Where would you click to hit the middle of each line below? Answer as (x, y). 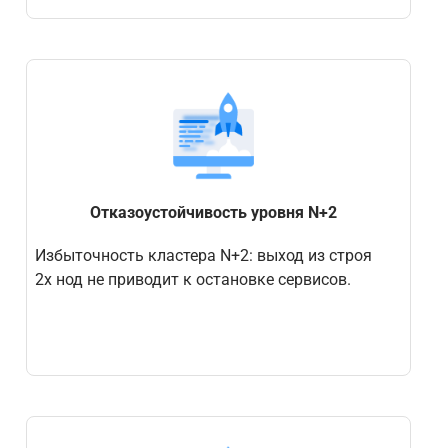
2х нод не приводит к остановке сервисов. (192, 279)
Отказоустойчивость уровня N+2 (213, 213)
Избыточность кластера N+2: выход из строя (203, 255)
